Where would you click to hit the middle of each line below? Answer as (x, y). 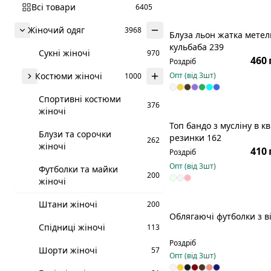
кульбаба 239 (197, 47)
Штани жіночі (68, 204)
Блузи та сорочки (75, 134)
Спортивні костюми (80, 99)
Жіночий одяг (56, 30)
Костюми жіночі (69, 76)
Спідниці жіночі (72, 227)
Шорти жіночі (68, 250)
